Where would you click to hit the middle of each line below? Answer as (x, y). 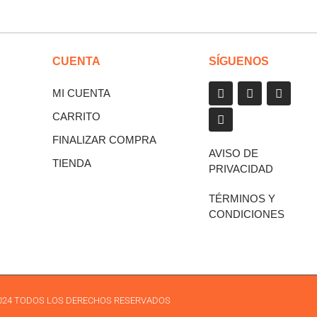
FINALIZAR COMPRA (105, 140)
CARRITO (77, 117)
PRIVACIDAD (241, 169)
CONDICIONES (246, 214)
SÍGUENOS (238, 62)
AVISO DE (233, 154)
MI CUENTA (82, 93)
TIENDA (72, 163)
